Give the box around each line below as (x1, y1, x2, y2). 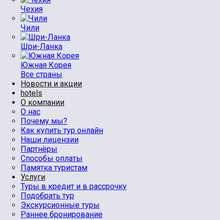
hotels (21, 88, 42, 98)
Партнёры (21, 144, 57, 154)
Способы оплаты (21, 154, 82, 163)
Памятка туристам (21, 163, 87, 172)
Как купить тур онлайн (21, 126, 103, 135)
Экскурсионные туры (21, 200, 100, 210)
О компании (21, 98, 64, 107)
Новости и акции (21, 79, 82, 88)
